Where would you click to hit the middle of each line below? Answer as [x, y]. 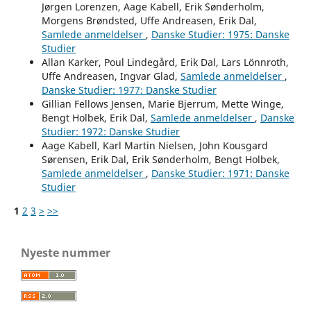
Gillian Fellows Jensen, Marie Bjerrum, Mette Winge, [162, 104]
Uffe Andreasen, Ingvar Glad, [111, 76]
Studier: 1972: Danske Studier [110, 132]
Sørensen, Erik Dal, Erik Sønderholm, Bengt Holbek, [160, 160]
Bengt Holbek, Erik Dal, [96, 118]
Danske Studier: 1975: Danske [220, 35]
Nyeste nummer [66, 253]
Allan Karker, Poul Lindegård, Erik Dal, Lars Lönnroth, [165, 62]
